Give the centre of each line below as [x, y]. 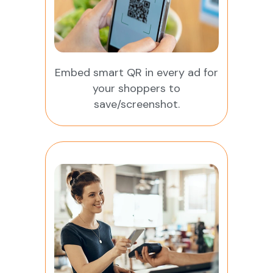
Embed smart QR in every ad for [136, 72]
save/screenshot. [136, 104]
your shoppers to [136, 88]
